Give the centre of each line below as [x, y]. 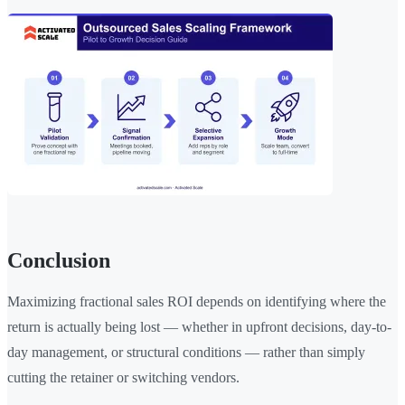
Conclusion [59, 261]
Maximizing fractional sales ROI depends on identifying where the [197, 302]
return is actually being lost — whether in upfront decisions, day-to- [199, 327]
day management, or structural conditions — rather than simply [186, 353]
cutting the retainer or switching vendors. [123, 378]
